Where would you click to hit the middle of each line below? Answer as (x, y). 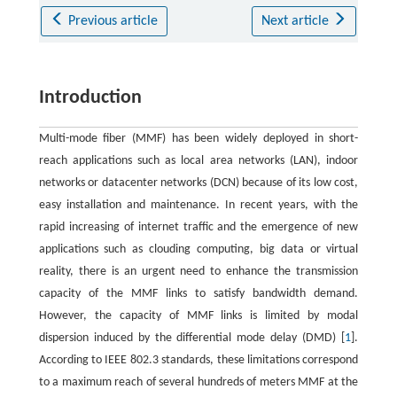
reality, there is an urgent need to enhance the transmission (198, 271)
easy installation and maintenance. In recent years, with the (198, 205)
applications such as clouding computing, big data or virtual (198, 249)
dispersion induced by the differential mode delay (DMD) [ (192, 338)
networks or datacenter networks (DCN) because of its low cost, (198, 183)
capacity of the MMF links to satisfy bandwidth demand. (198, 293)
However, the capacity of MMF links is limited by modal (198, 315)
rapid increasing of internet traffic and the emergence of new (198, 227)
